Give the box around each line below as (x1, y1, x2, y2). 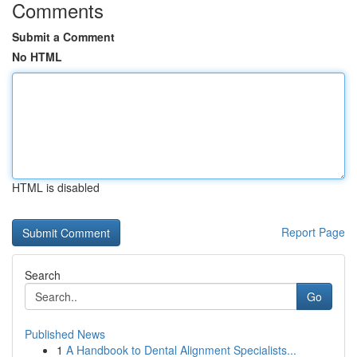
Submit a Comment (12, 29, 115, 45)
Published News (25, 326, 105, 342)
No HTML (12, 49, 62, 65)
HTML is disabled (12, 179, 100, 195)
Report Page (281, 224, 345, 240)
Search (25, 267, 61, 283)
